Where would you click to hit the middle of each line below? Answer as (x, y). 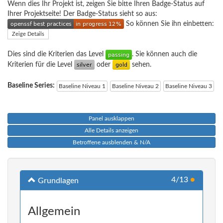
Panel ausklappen (111, 119)
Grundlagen (57, 181)
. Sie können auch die (165, 55)
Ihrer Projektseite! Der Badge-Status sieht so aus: (82, 14)
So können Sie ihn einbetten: (169, 24)
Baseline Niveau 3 (189, 86)
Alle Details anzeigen (111, 131)
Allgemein (54, 212)
